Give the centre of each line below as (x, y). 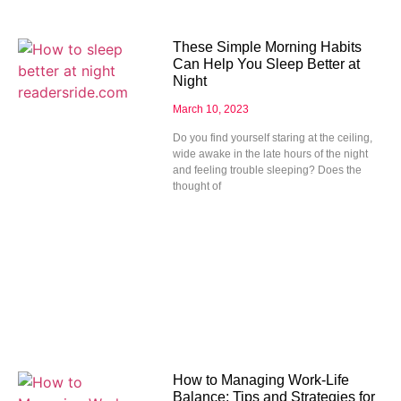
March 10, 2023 (210, 110)
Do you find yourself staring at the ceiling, (272, 138)
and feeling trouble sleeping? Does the (267, 171)
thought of (196, 187)
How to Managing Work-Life (260, 380)
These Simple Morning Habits (267, 47)
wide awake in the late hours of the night (270, 154)
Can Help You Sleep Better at (266, 64)
